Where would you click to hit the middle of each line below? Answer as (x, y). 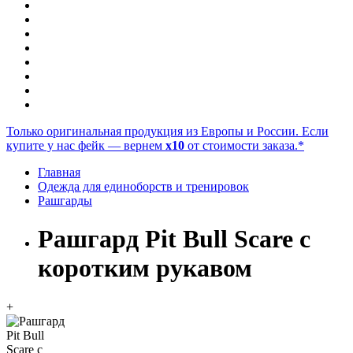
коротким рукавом (145, 268)
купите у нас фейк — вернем (86, 145)
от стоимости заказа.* (244, 145)
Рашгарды (65, 201)
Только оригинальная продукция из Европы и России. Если (167, 131)
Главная (59, 172)
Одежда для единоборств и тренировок (143, 186)
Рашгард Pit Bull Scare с (174, 239)
